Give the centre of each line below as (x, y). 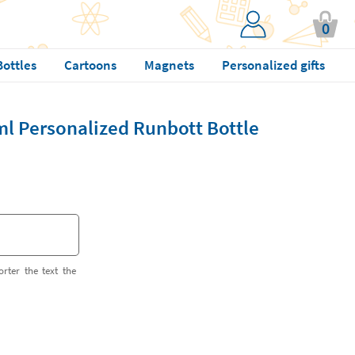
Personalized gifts (273, 65)
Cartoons (90, 65)
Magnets (169, 65)
